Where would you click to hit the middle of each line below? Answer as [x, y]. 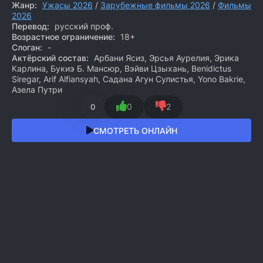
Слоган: [27, 47]
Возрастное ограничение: [63, 37]
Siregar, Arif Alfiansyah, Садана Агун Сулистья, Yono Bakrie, [129, 79]
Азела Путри [37, 90]
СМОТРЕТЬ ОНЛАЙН [135, 130]
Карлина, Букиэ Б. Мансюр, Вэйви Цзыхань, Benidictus [122, 68]
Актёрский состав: [50, 58]
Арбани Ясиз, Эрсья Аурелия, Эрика [165, 58]
